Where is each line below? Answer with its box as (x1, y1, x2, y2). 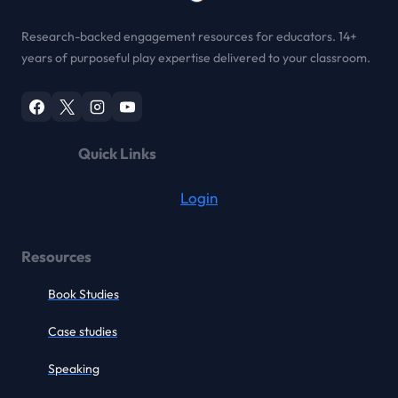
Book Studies (48, 286, 119, 303)
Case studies (48, 323, 117, 340)
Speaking (48, 361, 99, 378)
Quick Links (78, 144, 156, 163)
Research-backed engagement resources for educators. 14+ (21, 28, 357, 45)
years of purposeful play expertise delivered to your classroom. (21, 50, 370, 67)
